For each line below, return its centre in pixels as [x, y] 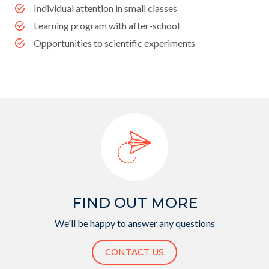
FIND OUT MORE [134, 202]
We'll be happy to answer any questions [134, 223]
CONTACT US [134, 252]
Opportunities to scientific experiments [114, 43]
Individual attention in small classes [105, 8]
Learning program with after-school [107, 25]
